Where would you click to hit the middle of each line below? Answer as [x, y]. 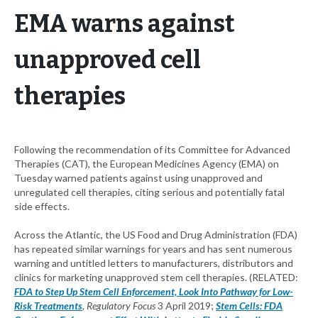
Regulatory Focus [121, 306]
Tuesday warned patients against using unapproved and [138, 178]
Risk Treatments [48, 306]
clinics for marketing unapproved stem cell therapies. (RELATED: [156, 278]
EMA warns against [125, 24]
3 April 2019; [186, 306]
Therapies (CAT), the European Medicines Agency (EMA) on [147, 164]
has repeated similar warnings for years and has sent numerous [153, 249]
